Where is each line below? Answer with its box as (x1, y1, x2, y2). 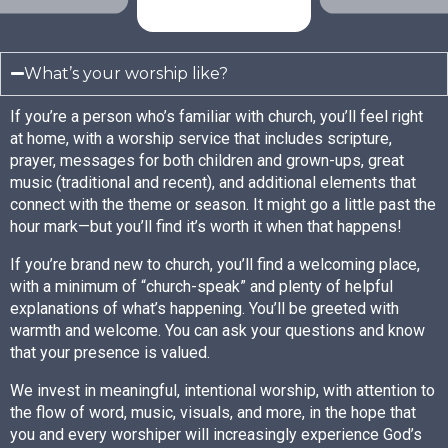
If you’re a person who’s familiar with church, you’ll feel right (10, 106, 423, 126)
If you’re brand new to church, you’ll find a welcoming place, (10, 254, 420, 274)
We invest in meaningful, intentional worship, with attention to (10, 380, 435, 400)
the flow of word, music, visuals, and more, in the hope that (10, 402, 416, 422)
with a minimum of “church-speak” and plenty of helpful (10, 276, 393, 296)
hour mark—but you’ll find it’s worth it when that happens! (10, 216, 402, 236)
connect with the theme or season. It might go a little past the (10, 194, 436, 214)
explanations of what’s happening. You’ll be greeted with (10, 298, 399, 318)
